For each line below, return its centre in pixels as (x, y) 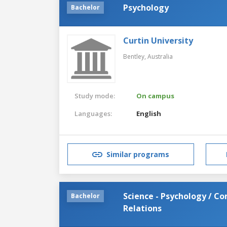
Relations (142, 208)
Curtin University (158, 40)
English (149, 113)
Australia (160, 56)
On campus (156, 96)
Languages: (93, 113)
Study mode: (95, 96)
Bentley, (135, 56)
